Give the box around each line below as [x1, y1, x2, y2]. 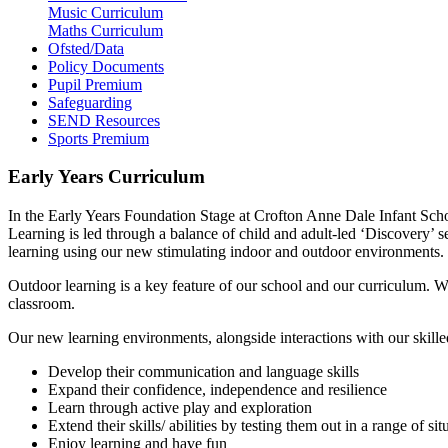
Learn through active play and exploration [48, 399, 316, 417]
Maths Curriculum [48, 21, 163, 39]
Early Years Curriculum [8, 166, 205, 188]
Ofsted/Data [48, 39, 124, 57]
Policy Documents [48, 57, 164, 75]
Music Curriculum [48, 3, 163, 21]
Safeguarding [48, 93, 132, 111]
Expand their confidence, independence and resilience [48, 381, 391, 399]
